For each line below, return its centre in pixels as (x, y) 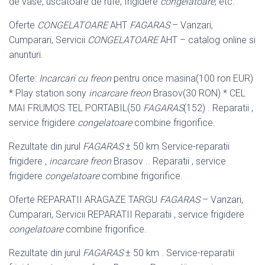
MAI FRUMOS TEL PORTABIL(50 (76, 108)
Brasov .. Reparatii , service (169, 161)
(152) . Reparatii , (218, 108)
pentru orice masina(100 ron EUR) (182, 78)
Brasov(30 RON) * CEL (198, 93)
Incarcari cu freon (75, 78)
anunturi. (26, 54)
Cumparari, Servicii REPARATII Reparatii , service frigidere (127, 214)
